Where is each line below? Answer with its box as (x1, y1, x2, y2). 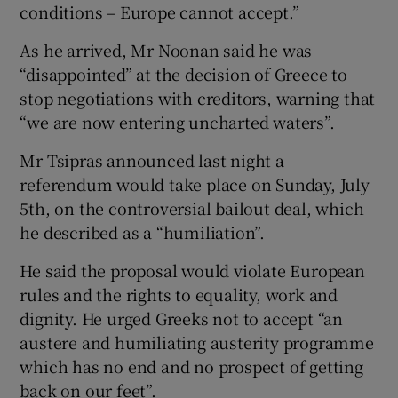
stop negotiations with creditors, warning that (20, 85, 376, 109)
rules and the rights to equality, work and (20, 282, 338, 306)
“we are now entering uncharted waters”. (20, 109, 335, 133)
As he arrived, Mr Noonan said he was (20, 37, 313, 61)
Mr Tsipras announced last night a (20, 147, 284, 171)
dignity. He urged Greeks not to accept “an (20, 306, 344, 330)
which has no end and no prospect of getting (20, 354, 363, 378)
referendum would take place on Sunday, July (20, 171, 370, 195)
